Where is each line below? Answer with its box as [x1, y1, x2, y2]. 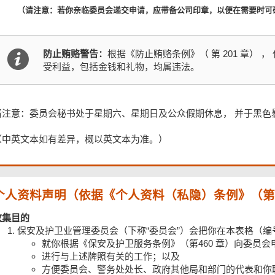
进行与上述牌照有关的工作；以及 [41, 250, 180, 261]
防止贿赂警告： [43, 48, 108, 59]
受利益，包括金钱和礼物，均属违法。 [43, 61, 200, 72]
